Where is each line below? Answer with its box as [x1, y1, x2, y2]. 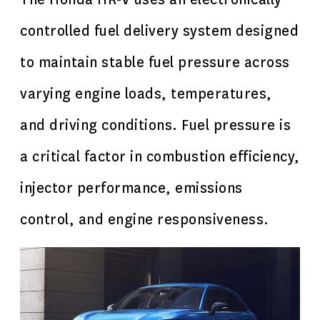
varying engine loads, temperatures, [20, 85, 272, 103]
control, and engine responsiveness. [20, 211, 269, 229]
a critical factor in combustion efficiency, [20, 148, 300, 166]
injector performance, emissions [20, 179, 243, 197]
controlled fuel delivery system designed [20, 22, 299, 40]
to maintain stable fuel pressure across [20, 54, 290, 71]
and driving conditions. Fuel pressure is [20, 116, 291, 134]
